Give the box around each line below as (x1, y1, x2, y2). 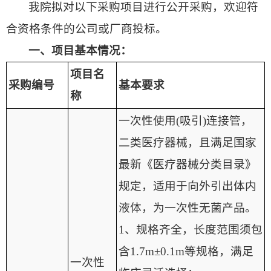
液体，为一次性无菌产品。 (119, 201, 256, 214)
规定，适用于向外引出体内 (119, 179, 256, 192)
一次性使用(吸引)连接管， (119, 114, 252, 127)
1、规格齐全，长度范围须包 (119, 223, 263, 236)
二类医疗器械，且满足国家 (119, 135, 256, 149)
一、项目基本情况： (28, 44, 132, 57)
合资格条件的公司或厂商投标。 (6, 22, 167, 35)
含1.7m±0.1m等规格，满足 (119, 244, 253, 258)
